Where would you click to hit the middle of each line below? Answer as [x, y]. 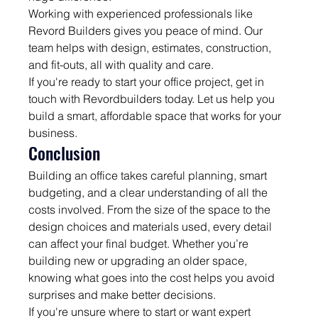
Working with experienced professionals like [142, 13]
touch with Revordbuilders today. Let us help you [153, 98]
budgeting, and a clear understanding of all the [150, 192]
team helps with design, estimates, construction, [152, 47]
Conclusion [65, 152]
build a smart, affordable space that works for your [157, 115]
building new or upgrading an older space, [139, 260]
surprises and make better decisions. [122, 294]
